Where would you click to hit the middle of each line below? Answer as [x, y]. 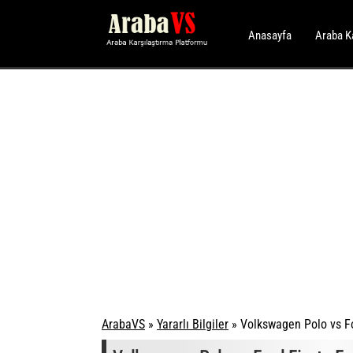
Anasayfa [270, 35]
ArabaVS [123, 324]
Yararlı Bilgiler [193, 324]
